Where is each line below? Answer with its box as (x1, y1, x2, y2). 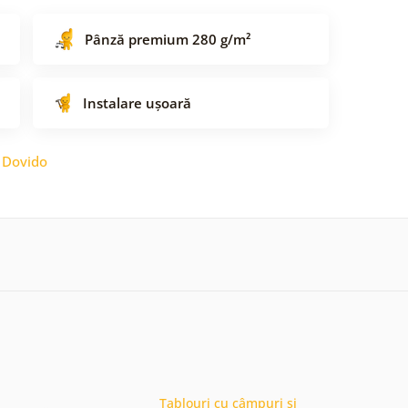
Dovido (2, 151, 47, 170)
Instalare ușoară (83, 93, 191, 112)
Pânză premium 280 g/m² (85, 29, 250, 48)
